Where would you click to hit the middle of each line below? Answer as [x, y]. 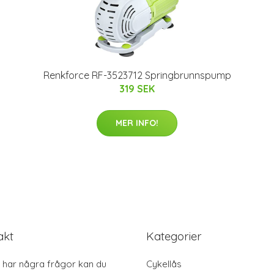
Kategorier [174, 236]
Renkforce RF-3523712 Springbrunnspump [137, 76]
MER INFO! [137, 123]
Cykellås [164, 264]
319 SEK [137, 89]
